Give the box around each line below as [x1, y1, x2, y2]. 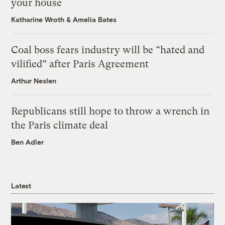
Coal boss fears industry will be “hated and [11, 44, 205, 56]
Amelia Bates [73, 15, 117, 24]
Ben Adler [11, 137, 44, 146]
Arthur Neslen [11, 76, 57, 85]
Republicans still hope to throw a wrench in [11, 105, 210, 117]
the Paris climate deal [11, 119, 108, 131]
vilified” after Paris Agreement [11, 58, 149, 70]
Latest [11, 181, 31, 190]
